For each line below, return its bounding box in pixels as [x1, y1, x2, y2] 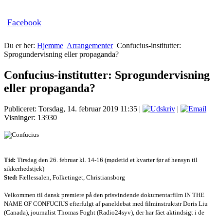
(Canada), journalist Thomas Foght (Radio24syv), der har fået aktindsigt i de [4, 209, 204, 217]
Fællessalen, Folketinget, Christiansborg [18, 174, 125, 182]
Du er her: [4, 41, 37, 50]
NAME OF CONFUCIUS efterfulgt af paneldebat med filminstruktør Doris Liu [4, 200, 208, 208]
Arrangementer [67, 41, 113, 50]
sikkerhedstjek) [4, 165, 44, 173]
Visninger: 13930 [4, 113, 57, 122]
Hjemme [37, 41, 63, 50]
